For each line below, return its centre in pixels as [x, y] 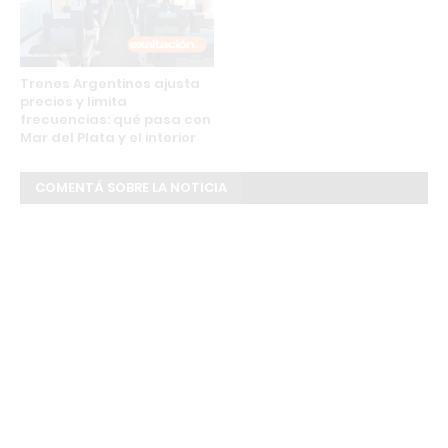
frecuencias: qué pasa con [115, 120]
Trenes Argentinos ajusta [110, 84]
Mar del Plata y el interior [108, 138]
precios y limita [73, 102]
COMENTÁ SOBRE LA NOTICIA [131, 188]
